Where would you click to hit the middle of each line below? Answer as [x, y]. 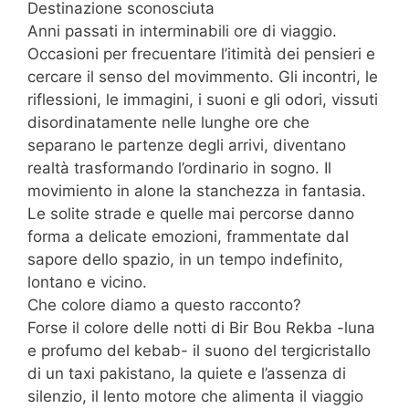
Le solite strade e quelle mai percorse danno [191, 213]
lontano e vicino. [87, 282]
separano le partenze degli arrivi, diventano [187, 145]
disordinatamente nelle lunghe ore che [168, 122]
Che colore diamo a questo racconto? [164, 304]
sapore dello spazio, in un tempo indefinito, [185, 259]
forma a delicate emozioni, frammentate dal [188, 236]
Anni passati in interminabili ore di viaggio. [182, 31]
